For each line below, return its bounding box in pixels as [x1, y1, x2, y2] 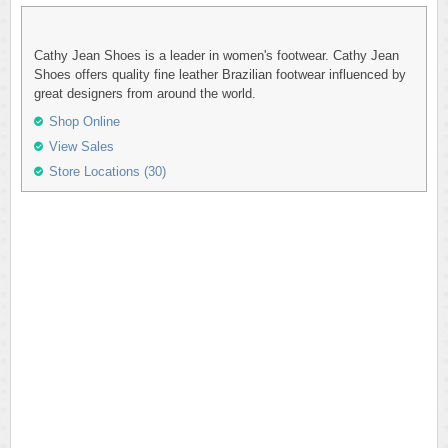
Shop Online [49, 114, 120, 129]
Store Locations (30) [49, 164, 166, 179]
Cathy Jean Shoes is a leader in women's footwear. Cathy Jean [34, 48, 399, 63]
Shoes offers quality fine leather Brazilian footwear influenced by [34, 67, 406, 82]
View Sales [49, 139, 114, 154]
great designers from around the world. [34, 86, 256, 101]
